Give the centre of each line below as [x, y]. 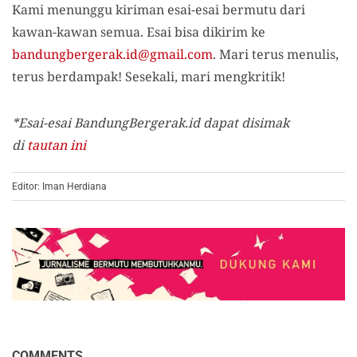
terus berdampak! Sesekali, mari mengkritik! [149, 76]
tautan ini [57, 145]
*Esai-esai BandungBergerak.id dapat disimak [151, 123]
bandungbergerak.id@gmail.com [112, 54]
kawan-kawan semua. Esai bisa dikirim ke [139, 32]
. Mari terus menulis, [276, 54]
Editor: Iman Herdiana [59, 186]
